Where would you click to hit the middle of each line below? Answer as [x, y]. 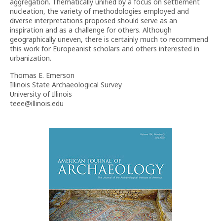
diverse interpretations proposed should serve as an [93, 20]
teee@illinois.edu [37, 103]
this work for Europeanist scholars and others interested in [105, 49]
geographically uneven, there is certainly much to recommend [109, 39]
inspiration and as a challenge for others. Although [91, 30]
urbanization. [31, 58]
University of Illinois [41, 94]
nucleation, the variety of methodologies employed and [99, 11]
